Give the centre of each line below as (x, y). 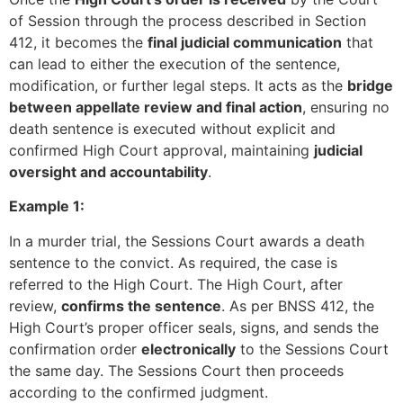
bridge (370, 85)
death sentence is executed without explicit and (172, 128)
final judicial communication (245, 42)
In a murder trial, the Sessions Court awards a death (187, 241)
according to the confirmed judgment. (139, 392)
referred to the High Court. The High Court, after (176, 284)
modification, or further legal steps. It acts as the (178, 85)
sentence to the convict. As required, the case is (173, 262)
